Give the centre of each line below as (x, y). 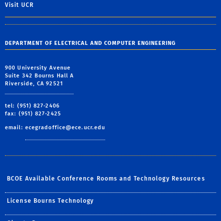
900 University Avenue (38, 68)
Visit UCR (19, 5)
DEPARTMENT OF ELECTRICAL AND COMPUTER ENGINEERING (90, 43)
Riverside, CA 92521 (34, 83)
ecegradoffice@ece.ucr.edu (65, 127)
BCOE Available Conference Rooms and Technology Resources (106, 178)
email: (15, 127)
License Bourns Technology (51, 201)
